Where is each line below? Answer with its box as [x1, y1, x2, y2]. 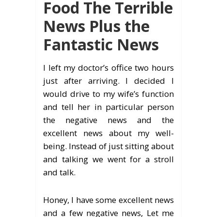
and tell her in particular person [43, 101, 174, 112]
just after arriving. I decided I [43, 75, 174, 86]
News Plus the [43, 15, 150, 36]
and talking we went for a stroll [43, 154, 174, 165]
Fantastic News [43, 34, 159, 55]
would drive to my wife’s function [43, 88, 174, 99]
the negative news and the [43, 114, 174, 125]
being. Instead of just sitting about [43, 140, 174, 152]
